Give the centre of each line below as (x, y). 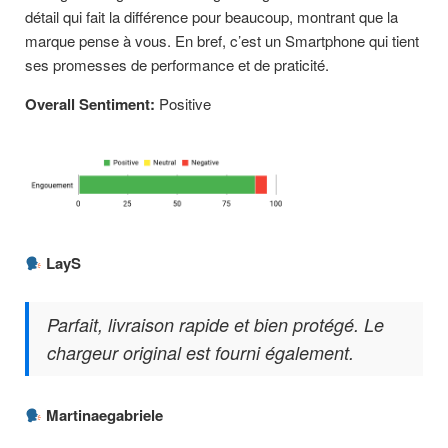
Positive (183, 103)
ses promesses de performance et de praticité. (177, 64)
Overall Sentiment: (90, 103)
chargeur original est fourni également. (200, 353)
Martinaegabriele (105, 415)
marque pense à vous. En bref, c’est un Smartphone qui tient (222, 40)
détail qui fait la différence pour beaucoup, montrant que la (211, 16)
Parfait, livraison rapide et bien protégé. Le (215, 325)
